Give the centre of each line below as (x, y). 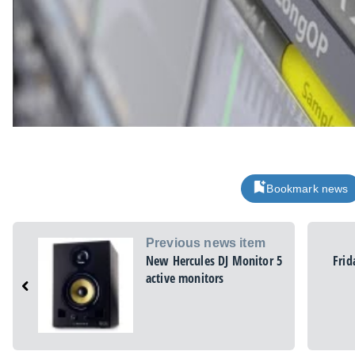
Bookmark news (307, 188)
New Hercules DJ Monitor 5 (214, 260)
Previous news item (206, 242)
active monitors (185, 278)
